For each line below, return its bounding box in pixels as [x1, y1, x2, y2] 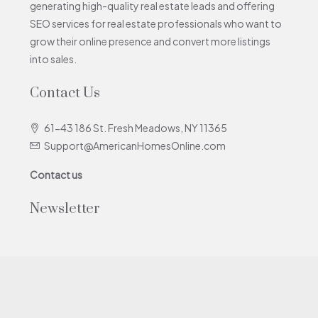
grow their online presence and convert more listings [30, 35, 270, 48]
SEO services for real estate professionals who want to [30, 17, 282, 30]
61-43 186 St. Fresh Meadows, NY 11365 [44, 121, 227, 134]
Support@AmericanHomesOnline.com [44, 139, 226, 152]
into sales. [30, 53, 77, 65]
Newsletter [30, 200, 100, 218]
